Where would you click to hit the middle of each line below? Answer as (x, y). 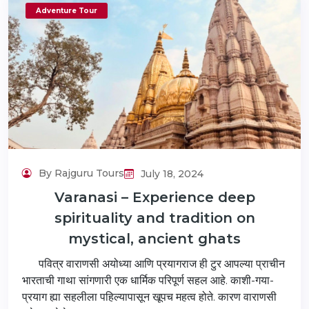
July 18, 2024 (171, 174)
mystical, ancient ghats (154, 239)
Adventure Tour (67, 10)
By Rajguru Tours (80, 173)
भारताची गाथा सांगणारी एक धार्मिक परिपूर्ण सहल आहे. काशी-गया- (148, 281)
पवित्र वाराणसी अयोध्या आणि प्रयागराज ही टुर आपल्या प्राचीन (153, 264)
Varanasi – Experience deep (154, 198)
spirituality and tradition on (154, 218)
